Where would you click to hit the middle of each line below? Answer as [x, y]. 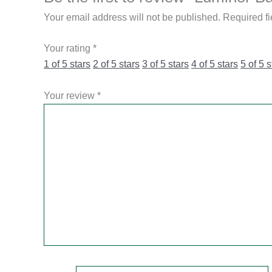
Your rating [68, 49]
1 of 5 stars [67, 64]
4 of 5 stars [215, 64]
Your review [70, 95]
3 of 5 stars [165, 64]
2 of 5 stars [116, 64]
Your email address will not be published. [132, 17]
